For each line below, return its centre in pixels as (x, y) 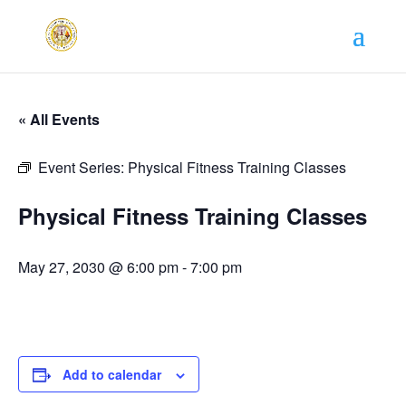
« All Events (59, 119)
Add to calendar (112, 374)
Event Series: (83, 167)
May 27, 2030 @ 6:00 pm (98, 267)
